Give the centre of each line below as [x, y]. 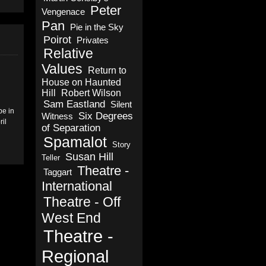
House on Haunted [81, 82]
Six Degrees [106, 116]
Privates [93, 40]
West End [71, 218]
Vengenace [63, 12]
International [77, 186]
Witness [57, 116]
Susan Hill [89, 157]
